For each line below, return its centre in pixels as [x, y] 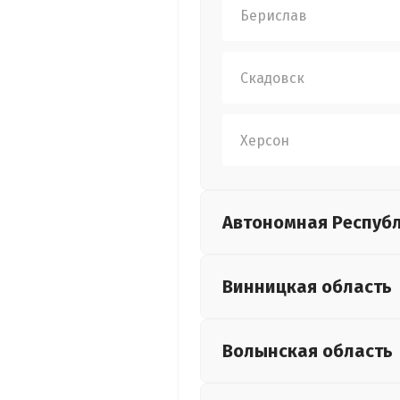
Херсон [265, 140]
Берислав [274, 15]
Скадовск [272, 78]
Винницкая [272, 287]
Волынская [272, 351]
